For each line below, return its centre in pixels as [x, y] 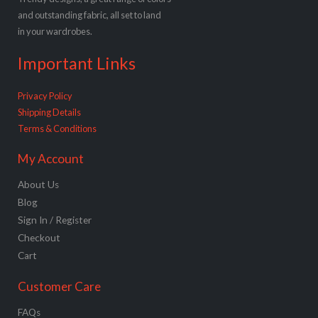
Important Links [77, 64]
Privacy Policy [45, 95]
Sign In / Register [55, 220]
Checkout [39, 237]
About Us [38, 184]
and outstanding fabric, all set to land [89, 15]
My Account [51, 158]
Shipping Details [49, 112]
